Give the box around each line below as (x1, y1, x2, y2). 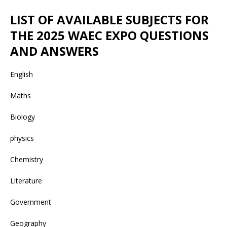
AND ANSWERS (10, 42, 99, 59)
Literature (10, 175, 42, 185)
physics (10, 133, 34, 143)
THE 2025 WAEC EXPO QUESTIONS (10, 26, 209, 44)
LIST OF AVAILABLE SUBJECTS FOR (10, 11, 209, 28)
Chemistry (10, 154, 43, 164)
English (10, 69, 33, 79)
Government (10, 197, 51, 207)
